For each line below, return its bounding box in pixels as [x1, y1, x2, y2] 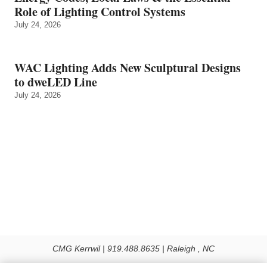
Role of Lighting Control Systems [14, 2, 185, 20]
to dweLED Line [14, 73, 97, 91]
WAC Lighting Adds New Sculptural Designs [14, 58, 241, 76]
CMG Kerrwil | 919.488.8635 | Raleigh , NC [52, 244, 215, 253]
